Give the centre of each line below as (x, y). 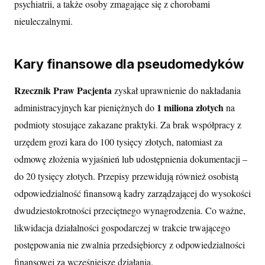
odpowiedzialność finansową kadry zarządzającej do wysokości (132, 193)
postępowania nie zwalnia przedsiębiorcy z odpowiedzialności (130, 244)
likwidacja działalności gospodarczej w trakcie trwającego (122, 227)
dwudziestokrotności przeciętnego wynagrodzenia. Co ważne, (130, 210)
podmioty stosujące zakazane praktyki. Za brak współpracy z (128, 124)
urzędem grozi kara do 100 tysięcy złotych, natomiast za (118, 141)
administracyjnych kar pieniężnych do (85, 107)
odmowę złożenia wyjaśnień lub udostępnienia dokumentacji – (131, 159)
